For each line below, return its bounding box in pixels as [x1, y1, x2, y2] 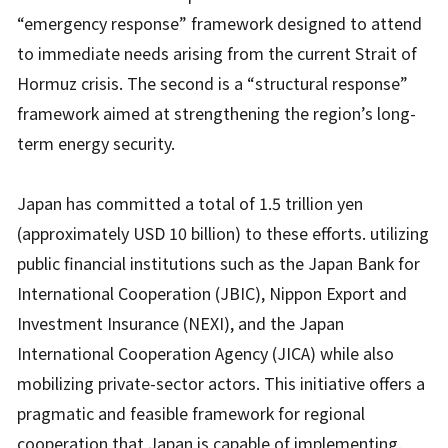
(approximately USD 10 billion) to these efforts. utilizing [17, 221, 430, 246]
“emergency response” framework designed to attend [17, 11, 423, 36]
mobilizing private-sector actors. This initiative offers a [17, 371, 426, 396]
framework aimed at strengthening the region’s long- [17, 101, 417, 126]
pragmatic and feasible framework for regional [17, 401, 366, 426]
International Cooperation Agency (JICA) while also [17, 341, 395, 366]
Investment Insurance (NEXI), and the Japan [17, 311, 345, 336]
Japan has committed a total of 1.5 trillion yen [17, 191, 364, 216]
